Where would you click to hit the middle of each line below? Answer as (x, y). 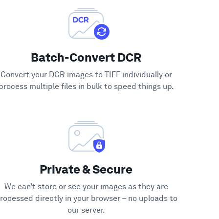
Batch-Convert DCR (86, 57)
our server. (86, 210)
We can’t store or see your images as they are (86, 186)
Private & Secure (86, 169)
